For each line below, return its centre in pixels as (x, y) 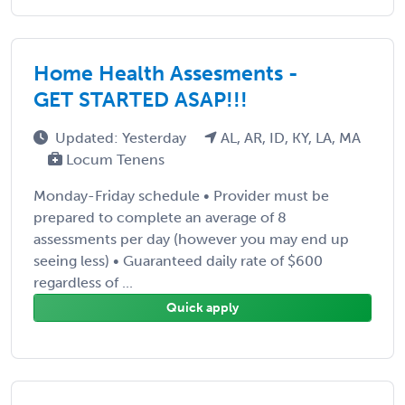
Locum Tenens (113, 159)
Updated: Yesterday (122, 137)
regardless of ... (83, 282)
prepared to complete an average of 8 (160, 217)
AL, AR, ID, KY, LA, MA (289, 137)
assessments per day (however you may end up (191, 239)
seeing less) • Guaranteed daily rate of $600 (178, 260)
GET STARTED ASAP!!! (141, 99)
